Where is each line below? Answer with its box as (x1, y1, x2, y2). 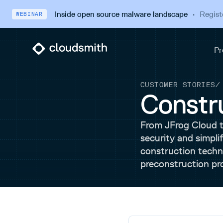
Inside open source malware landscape (54, 9, 188, 19)
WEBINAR (16, 10, 43, 17)
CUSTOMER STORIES (140, 81, 216, 89)
